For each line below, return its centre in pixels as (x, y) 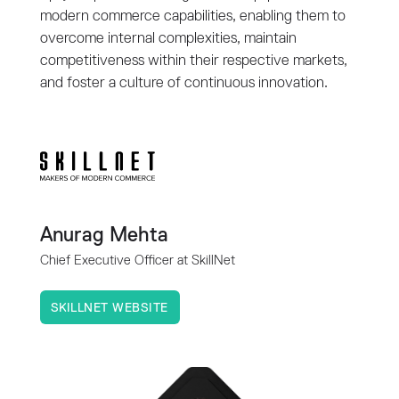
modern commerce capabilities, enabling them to (192, 17)
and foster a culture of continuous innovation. (183, 84)
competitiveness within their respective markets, (193, 61)
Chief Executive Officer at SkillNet (137, 261)
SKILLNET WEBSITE (109, 309)
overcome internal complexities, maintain (168, 39)
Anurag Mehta (104, 236)
